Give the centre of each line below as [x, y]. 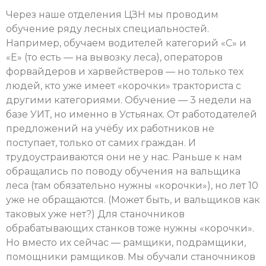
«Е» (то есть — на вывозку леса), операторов [114, 57]
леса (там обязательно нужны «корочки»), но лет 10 [132, 185]
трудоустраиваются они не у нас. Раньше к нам [124, 157]
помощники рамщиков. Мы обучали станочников [131, 256]
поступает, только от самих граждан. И [101, 142]
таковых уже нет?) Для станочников [95, 214]
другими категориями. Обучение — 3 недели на [129, 100]
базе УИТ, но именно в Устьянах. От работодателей [132, 114]
